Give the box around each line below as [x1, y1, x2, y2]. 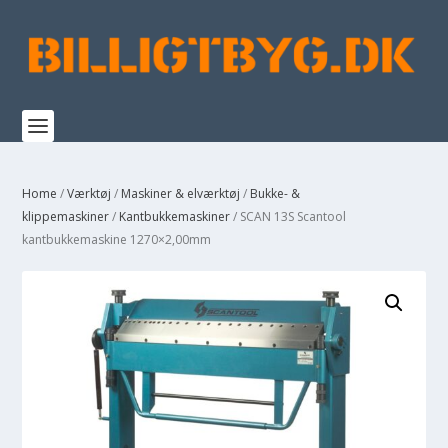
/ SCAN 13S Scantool [230, 208, 347, 225]
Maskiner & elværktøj [121, 185, 241, 202]
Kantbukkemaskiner [119, 208, 231, 225]
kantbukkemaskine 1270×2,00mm [22, 231, 212, 248]
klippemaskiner [22, 208, 110, 225]
